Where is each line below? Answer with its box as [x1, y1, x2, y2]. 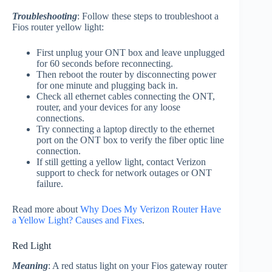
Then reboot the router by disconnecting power [36, 69, 216, 80]
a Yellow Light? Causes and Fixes [12, 215, 142, 226]
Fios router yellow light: [12, 22, 104, 33]
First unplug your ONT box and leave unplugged [36, 47, 225, 58]
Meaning [12, 260, 48, 271]
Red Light [12, 240, 51, 251]
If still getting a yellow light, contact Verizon [36, 157, 206, 168]
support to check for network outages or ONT [36, 168, 212, 178]
